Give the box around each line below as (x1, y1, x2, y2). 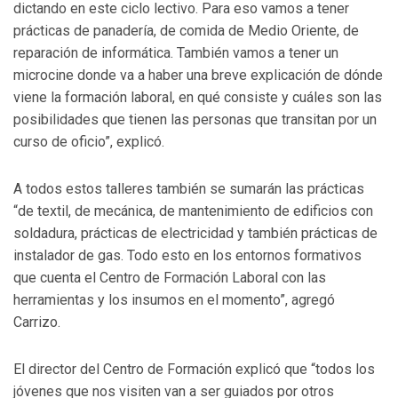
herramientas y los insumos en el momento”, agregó (13, 291, 335, 309)
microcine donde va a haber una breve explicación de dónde (13, 67, 383, 84)
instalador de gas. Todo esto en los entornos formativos (13, 247, 362, 265)
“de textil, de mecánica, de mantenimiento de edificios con (13, 203, 373, 220)
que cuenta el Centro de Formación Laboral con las (13, 269, 326, 287)
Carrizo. (13, 314, 60, 331)
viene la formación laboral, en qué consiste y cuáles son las (13, 89, 382, 107)
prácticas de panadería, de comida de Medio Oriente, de (13, 22, 359, 40)
